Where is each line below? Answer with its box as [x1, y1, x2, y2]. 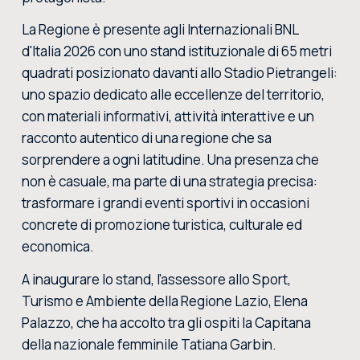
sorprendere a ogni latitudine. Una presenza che [21, 150, 319, 170]
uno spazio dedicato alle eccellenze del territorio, [21, 85, 325, 104]
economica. [21, 237, 94, 256]
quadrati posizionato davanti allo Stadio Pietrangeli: [21, 63, 337, 83]
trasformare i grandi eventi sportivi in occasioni [21, 194, 309, 213]
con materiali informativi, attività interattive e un [21, 107, 314, 126]
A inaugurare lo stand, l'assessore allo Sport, [21, 270, 291, 289]
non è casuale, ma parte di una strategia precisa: [21, 172, 317, 191]
